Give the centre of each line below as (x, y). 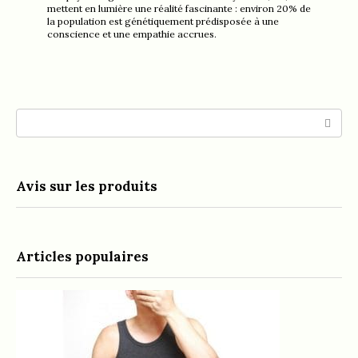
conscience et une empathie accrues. (132, 34)
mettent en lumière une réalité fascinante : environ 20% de (179, 8)
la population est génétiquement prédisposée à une (163, 21)
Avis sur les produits (87, 186)
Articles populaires (82, 256)
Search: (38, 117)
